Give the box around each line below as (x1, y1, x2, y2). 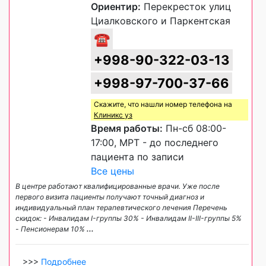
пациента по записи (91, 151, 184, 163)
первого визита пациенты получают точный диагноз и (15, 192, 204, 202)
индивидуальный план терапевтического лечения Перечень (15, 203, 227, 213)
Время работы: (91, 122, 163, 135)
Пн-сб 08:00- (163, 122, 226, 135)
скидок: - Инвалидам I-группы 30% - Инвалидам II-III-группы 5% (15, 214, 242, 223)
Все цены (91, 165, 134, 178)
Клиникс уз (94, 110, 132, 120)
